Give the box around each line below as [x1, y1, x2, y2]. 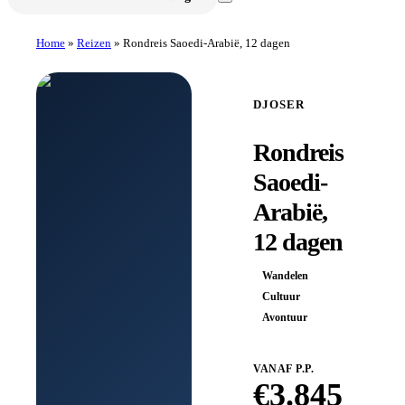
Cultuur [262, 289, 300, 303]
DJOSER [253, 97, 305, 111]
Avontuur [262, 310, 307, 324]
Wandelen [262, 268, 308, 282]
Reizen [77, 35, 111, 50]
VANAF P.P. [253, 362, 314, 375]
